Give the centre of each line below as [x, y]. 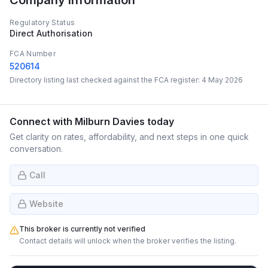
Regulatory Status [42, 22]
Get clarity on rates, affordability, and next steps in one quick [129, 137]
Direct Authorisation [51, 33]
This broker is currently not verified [82, 229]
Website [46, 204]
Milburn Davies [110, 121]
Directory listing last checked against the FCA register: [106, 80]
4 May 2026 [222, 80]
